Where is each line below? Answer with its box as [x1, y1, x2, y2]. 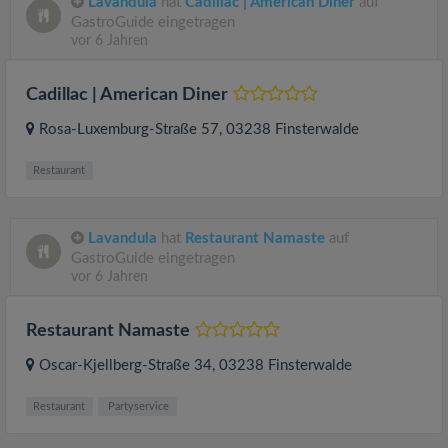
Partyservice [105, 400, 170, 412]
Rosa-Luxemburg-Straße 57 [39, 121, 219, 137]
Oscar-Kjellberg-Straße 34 [39, 357, 212, 373]
